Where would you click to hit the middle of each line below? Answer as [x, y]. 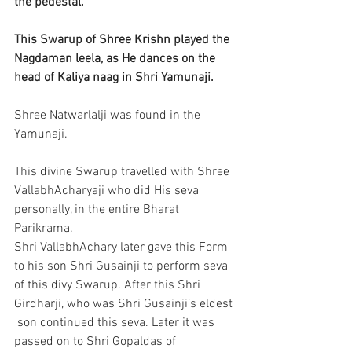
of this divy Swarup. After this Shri [109, 285]
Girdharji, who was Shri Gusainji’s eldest [125, 304]
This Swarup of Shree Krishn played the [123, 40]
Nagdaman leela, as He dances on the [116, 59]
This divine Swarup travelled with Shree [123, 172]
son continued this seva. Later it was [116, 323]
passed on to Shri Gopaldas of [97, 342]
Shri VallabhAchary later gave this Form [123, 247]
